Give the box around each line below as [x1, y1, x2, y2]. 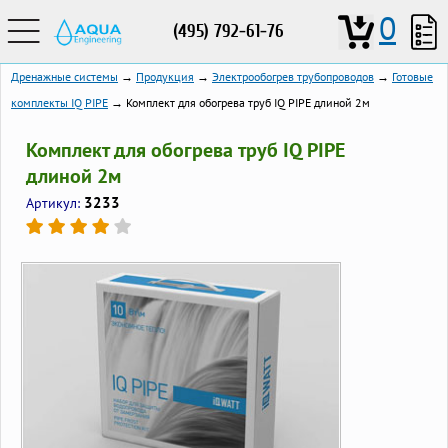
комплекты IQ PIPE [11, 95, 108, 110]
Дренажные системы [11, 69, 118, 84]
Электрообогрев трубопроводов [212, 69, 374, 84]
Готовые [392, 69, 433, 84]
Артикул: [26, 194, 84, 212]
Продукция [136, 69, 194, 84]
